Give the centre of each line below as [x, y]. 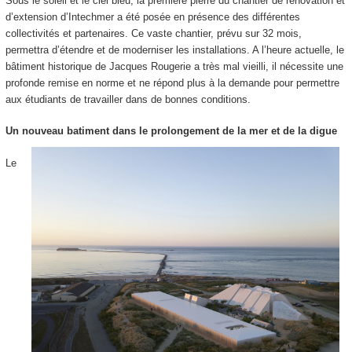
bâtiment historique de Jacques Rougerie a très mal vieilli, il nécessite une [174, 66]
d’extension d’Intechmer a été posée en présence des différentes [152, 16]
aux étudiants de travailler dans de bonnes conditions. [131, 99]
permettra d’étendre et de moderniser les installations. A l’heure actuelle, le [174, 49]
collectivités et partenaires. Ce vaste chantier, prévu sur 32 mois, [153, 33]
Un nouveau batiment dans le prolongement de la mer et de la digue [172, 131]
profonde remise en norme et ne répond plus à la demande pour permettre [172, 82]
